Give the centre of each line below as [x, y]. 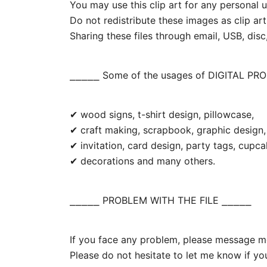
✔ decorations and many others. [142, 161]
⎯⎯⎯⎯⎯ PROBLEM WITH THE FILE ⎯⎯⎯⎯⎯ [161, 200]
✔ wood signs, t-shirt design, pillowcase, [162, 114]
